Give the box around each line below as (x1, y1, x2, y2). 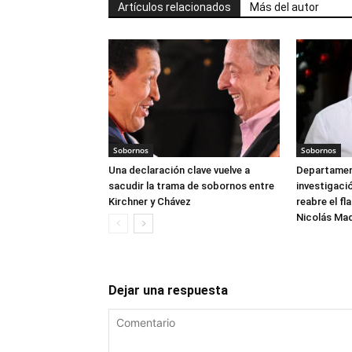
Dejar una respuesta (108, 283, 228, 298)
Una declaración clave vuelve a (108, 164, 250, 176)
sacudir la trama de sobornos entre (108, 180, 274, 192)
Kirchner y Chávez (108, 196, 191, 207)
